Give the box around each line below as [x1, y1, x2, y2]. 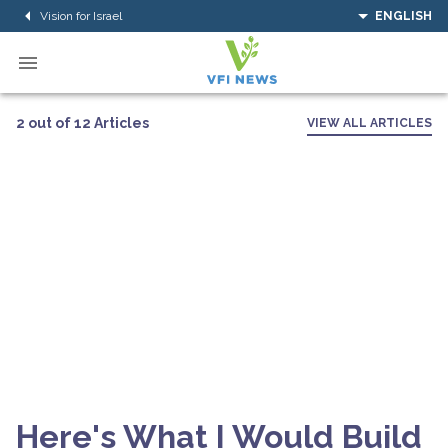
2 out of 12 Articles [16, 114, 149, 131]
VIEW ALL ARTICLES [307, 116, 432, 130]
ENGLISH [375, 9, 432, 23]
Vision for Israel [40, 8, 122, 23]
